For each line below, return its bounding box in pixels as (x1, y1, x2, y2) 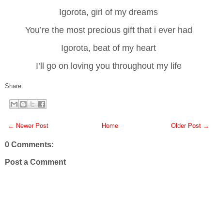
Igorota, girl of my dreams (59, 7, 158, 17)
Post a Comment (5, 158, 66, 167)
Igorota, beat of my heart (61, 43, 156, 53)
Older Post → (171, 122, 209, 130)
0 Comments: (5, 140, 54, 149)
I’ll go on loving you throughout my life (35, 61, 182, 71)
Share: (5, 82, 23, 90)
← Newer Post (8, 122, 48, 130)
